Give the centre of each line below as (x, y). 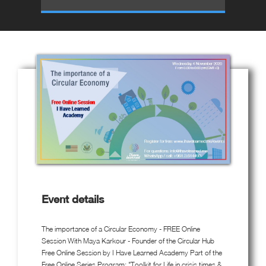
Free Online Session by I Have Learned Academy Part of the (132, 252)
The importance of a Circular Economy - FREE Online (121, 229)
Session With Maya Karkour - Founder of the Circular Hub (128, 240)
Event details (73, 199)
